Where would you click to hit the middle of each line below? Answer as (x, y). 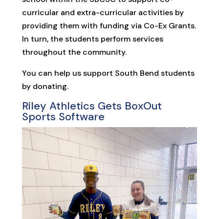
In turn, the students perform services (92, 39)
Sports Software (63, 117)
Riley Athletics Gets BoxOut (92, 106)
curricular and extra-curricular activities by (103, 12)
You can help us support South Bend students (108, 73)
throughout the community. (75, 52)
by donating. (45, 86)
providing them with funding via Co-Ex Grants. (109, 26)
